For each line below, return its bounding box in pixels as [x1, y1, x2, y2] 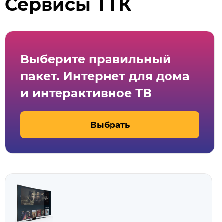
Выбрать [90, 120, 130, 130]
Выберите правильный [20, 52, 171, 66]
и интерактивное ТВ [20, 86, 152, 100]
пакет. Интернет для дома [20, 69, 190, 83]
